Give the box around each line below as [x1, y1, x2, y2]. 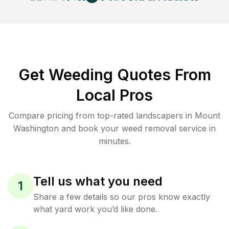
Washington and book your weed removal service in [13, 123, 216, 133]
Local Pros [76, 86, 153, 104]
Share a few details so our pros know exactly [33, 192, 210, 202]
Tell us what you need [33, 174, 163, 189]
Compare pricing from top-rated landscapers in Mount [9, 110, 220, 121]
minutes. [98, 136, 131, 146]
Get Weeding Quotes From [18, 65, 211, 84]
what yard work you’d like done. [33, 204, 157, 214]
